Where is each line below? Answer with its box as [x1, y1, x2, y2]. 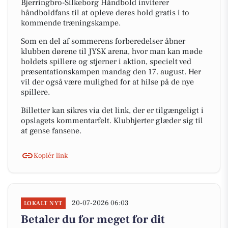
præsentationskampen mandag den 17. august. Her [21, 67, 201, 77]
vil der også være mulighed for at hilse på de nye [21, 77, 194, 87]
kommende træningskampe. [21, 18, 121, 28]
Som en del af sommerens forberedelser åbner [21, 36, 185, 46]
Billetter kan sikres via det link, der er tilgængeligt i [21, 105, 204, 116]
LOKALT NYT [24, 199, 63, 207]
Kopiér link [34, 151, 68, 160]
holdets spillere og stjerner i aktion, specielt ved [21, 56, 191, 67]
